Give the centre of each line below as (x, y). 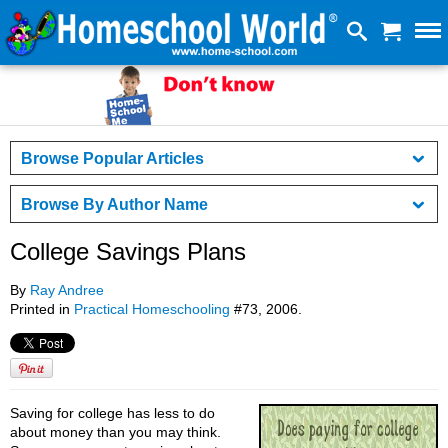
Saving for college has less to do (112, 413)
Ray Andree (67, 290)
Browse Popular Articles (112, 158)
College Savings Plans (128, 252)
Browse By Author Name (114, 204)
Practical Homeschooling (152, 309)
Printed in (42, 309)
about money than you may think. (115, 432)
